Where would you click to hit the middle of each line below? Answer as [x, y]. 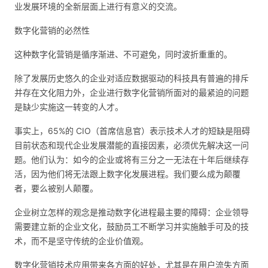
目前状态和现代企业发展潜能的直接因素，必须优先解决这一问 [132, 145]
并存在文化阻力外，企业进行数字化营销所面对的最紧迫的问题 [132, 93]
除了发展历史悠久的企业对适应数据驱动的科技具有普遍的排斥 [132, 78]
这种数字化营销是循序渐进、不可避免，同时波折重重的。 [123, 54]
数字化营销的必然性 [52, 31]
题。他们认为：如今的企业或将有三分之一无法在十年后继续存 [132, 160]
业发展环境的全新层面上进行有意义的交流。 [98, 7]
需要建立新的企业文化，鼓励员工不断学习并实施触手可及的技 [132, 227]
